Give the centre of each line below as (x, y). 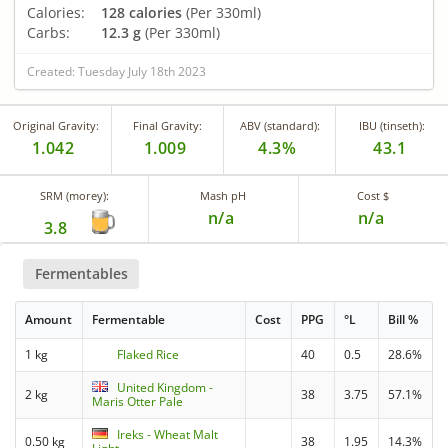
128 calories (141, 12)
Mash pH (223, 195)
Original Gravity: (55, 125)
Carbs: (48, 32)
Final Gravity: (167, 125)
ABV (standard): (279, 125)
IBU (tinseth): (392, 125)
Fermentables (81, 273)
